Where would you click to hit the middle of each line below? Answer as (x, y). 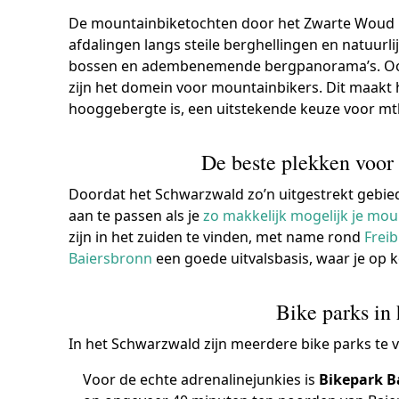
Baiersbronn (111, 258)
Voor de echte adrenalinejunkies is (201, 379)
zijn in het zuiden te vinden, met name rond (217, 236)
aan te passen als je (136, 215)
